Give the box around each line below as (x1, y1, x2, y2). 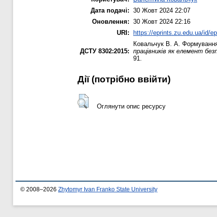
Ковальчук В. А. (133, 40, 180, 48)
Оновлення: (92, 18, 129, 26)
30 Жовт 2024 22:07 (133, 7, 190, 15)
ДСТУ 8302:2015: (80, 47, 129, 55)
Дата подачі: (91, 7, 129, 15)
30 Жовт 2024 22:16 (133, 18, 190, 26)
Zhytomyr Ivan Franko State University (58, 186, 157, 193)
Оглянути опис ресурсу (96, 102, 166, 110)
